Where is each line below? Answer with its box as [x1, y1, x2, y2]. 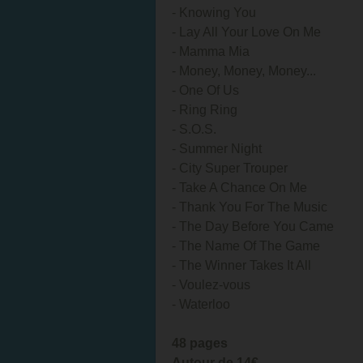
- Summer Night [172, 142, 268, 156]
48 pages [172, 336, 228, 350]
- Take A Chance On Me [172, 181, 314, 194]
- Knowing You [172, 6, 256, 19]
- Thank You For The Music [172, 200, 334, 214]
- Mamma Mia [172, 45, 250, 58]
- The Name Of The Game [172, 239, 327, 253]
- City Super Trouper [172, 161, 294, 175]
